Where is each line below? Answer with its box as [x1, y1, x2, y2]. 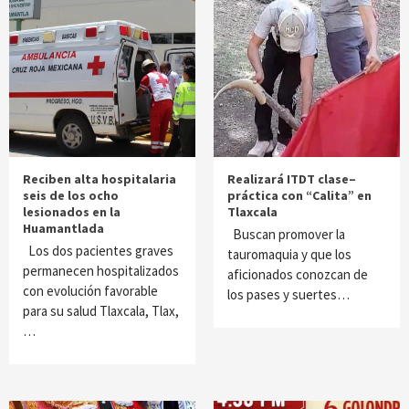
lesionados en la [23, 204, 121, 220]
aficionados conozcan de [227, 266, 368, 283]
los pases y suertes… [227, 286, 350, 303]
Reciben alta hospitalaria [23, 171, 176, 187]
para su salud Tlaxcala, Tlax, [23, 302, 179, 320]
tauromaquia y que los [227, 246, 351, 263]
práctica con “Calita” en [227, 187, 372, 204]
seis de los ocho [23, 187, 119, 204]
